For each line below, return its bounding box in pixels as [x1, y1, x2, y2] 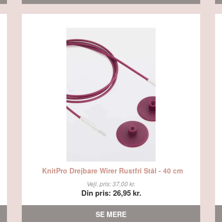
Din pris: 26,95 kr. [81, 187, 141, 198]
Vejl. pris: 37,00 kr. [87, 179, 135, 188]
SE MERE [96, 209, 126, 219]
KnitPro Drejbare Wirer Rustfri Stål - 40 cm [42, 165, 183, 175]
